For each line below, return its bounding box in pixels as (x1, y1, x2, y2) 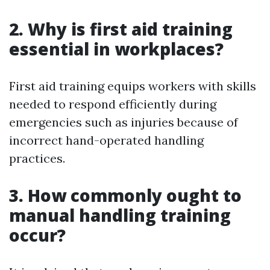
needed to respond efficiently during (9, 96, 216, 112)
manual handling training (9, 204, 231, 227)
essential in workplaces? (9, 37, 224, 61)
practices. (9, 151, 65, 166)
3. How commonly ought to (9, 184, 242, 207)
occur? (9, 224, 66, 247)
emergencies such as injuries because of (9, 115, 238, 130)
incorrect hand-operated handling (9, 133, 204, 148)
